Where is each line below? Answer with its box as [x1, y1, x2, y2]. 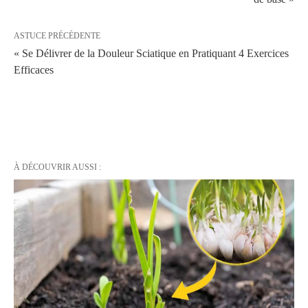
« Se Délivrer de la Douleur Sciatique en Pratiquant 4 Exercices [14, 47, 289, 59]
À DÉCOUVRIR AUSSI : [14, 162, 101, 172]
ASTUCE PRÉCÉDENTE [14, 30, 100, 41]
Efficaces [14, 63, 54, 76]
